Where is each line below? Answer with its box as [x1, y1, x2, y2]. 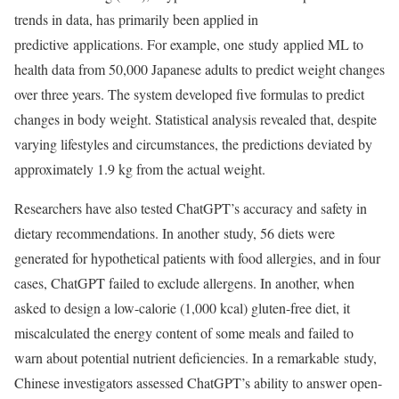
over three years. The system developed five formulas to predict [14, 85, 364, 103]
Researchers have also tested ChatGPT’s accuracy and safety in [14, 199, 367, 217]
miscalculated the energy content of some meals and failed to [14, 323, 354, 342]
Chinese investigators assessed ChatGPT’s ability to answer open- [14, 373, 382, 392]
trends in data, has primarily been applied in [14, 10, 258, 28]
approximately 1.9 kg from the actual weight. [14, 159, 265, 178]
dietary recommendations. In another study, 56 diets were [14, 224, 335, 242]
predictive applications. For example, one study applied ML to [14, 35, 363, 53]
